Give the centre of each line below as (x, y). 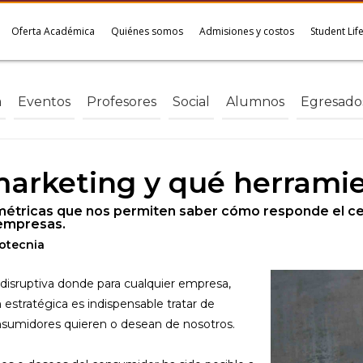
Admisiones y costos (247, 31)
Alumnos (255, 101)
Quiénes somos (147, 31)
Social (191, 101)
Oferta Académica (53, 31)
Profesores (122, 101)
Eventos (44, 101)
